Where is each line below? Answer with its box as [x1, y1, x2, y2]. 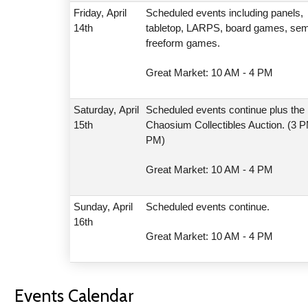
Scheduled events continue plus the [146, 103, 305, 115]
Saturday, [74, 103, 120, 115]
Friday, [74, 6, 107, 19]
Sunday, [74, 200, 113, 212]
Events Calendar [14, 285, 133, 306]
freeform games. [146, 36, 221, 49]
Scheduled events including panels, [146, 6, 304, 19]
